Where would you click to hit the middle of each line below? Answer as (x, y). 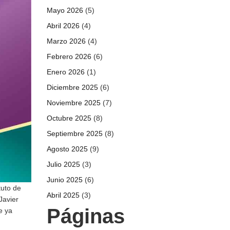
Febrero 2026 (69, 56)
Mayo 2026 (65, 10)
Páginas (86, 216)
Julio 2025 (63, 164)
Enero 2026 (66, 72)
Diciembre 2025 (72, 87)
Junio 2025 (65, 180)
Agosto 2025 (67, 149)
